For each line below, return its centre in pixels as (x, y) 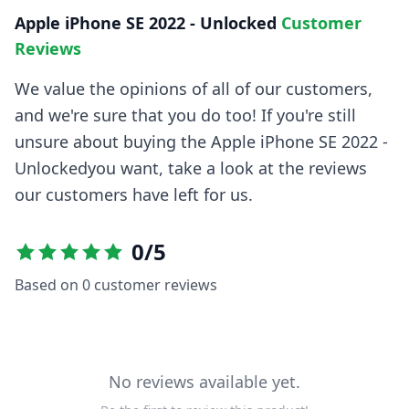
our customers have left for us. (134, 195)
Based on (48, 285)
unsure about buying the (113, 142)
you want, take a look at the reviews (227, 168)
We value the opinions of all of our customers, (194, 89)
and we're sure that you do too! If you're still (185, 115)
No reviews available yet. (204, 382)
